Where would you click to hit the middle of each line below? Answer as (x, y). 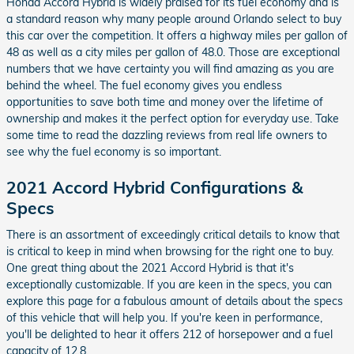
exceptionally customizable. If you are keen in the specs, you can (169, 284)
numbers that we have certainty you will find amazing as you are (170, 69)
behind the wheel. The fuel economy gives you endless (144, 85)
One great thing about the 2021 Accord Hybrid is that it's (150, 267)
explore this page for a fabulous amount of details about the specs (175, 301)
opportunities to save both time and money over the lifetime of (165, 102)
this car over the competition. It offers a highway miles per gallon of (177, 36)
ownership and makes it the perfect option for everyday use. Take (173, 119)
